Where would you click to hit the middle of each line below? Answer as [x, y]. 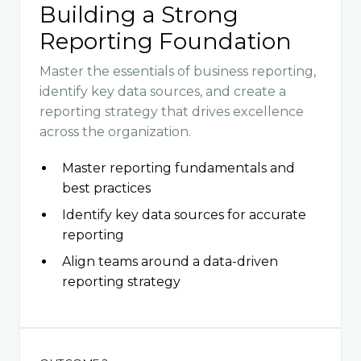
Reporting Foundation [166, 41]
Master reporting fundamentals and [178, 168]
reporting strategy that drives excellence [172, 111]
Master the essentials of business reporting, [178, 71]
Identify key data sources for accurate [184, 214]
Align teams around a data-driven [170, 261]
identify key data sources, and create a [163, 91]
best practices [106, 188]
